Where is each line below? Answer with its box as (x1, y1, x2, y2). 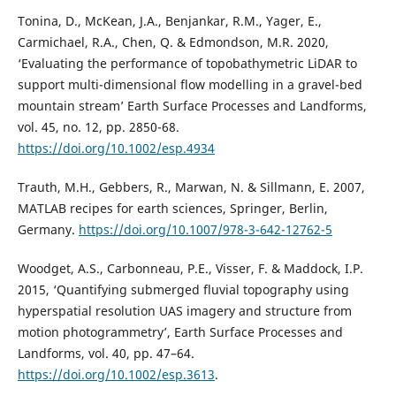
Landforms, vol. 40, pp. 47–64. (17, 345, 194, 362)
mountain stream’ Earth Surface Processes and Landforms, (17, 97, 367, 115)
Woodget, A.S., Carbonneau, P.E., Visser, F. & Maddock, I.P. (17, 260, 363, 278)
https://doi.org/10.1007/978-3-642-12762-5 (78, 221, 332, 239)
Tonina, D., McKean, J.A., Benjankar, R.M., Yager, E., (17, 12, 322, 30)
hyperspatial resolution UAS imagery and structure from (17, 302, 352, 320)
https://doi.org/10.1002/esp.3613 (17, 366, 215, 384)
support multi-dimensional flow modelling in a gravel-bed (17, 76, 362, 94)
